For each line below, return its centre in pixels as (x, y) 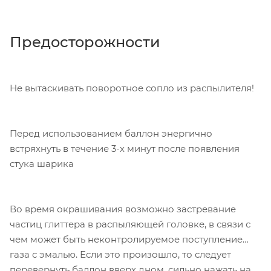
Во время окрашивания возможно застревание (123, 209)
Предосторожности (85, 42)
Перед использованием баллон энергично (111, 133)
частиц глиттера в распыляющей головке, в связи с (130, 224)
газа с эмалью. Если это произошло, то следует (120, 254)
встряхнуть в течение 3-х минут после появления (125, 148)
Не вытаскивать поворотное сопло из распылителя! (132, 88)
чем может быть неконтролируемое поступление (126, 239)
